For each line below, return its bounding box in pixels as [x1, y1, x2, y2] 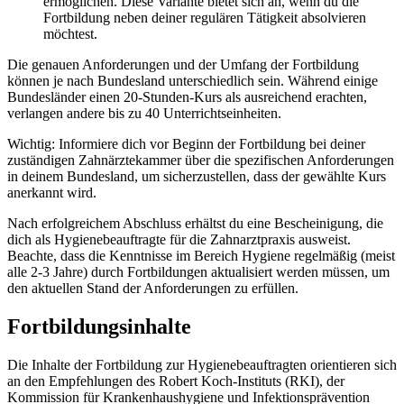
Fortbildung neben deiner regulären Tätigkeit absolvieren [43, 10, 366, 26]
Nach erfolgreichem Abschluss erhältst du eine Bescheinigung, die [7, 216, 383, 232]
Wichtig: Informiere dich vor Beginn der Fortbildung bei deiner [7, 136, 365, 152]
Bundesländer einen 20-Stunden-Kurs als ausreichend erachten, [7, 89, 367, 106]
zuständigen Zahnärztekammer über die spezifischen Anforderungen [7, 152, 394, 169]
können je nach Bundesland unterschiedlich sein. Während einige [7, 73, 378, 89]
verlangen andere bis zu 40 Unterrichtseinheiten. [7, 106, 281, 122]
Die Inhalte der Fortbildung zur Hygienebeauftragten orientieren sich [7, 357, 397, 373]
